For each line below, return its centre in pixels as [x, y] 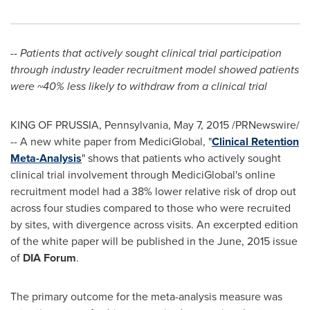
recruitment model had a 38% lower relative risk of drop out [153, 191]
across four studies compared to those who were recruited [151, 208]
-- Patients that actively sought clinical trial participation [146, 53]
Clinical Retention [255, 142]
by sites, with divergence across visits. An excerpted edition [154, 225]
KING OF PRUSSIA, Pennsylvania [89, 125]
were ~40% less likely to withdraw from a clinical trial [139, 86]
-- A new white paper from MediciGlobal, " [111, 142]
